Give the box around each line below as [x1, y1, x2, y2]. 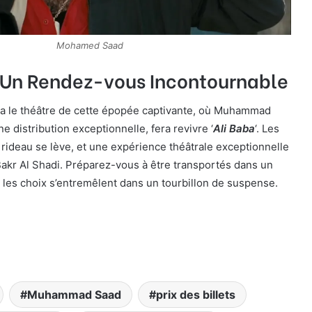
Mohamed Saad [56, 39, 123, 51]
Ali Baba [213, 122, 255, 136]
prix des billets [155, 287, 235, 302]
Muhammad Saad [26, 287, 121, 302]
